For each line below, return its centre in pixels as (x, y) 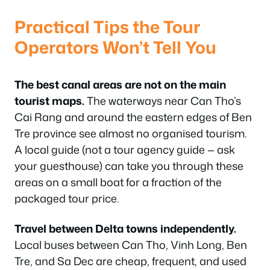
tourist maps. (49, 101)
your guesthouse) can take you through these (129, 166)
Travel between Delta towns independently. (125, 228)
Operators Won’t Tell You (115, 47)
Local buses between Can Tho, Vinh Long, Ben (131, 244)
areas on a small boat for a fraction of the (118, 182)
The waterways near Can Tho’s (163, 101)
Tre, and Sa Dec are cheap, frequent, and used (130, 261)
